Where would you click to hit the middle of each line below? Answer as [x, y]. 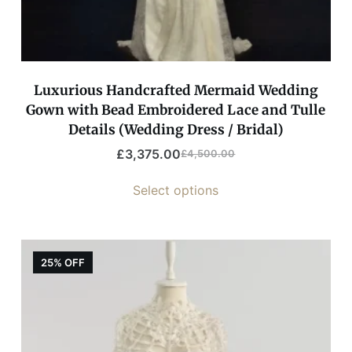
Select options [176, 190]
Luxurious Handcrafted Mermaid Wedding [176, 90]
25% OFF [62, 262]
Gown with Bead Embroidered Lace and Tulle [176, 110]
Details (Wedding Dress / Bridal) [176, 129]
